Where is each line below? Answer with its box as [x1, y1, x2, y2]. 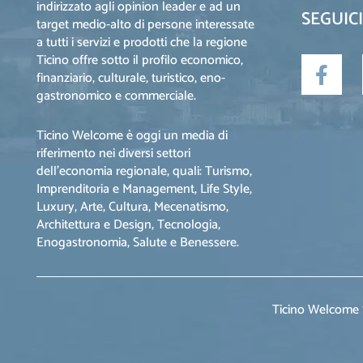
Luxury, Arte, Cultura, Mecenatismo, [36, 196, 228, 219]
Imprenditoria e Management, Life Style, [36, 178, 252, 201]
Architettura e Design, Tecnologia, [36, 214, 220, 237]
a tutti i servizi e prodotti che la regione [36, 32, 247, 54]
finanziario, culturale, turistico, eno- [36, 67, 225, 90]
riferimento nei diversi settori [36, 143, 190, 165]
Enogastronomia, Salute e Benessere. [36, 232, 239, 254]
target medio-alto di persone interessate [36, 14, 254, 36]
